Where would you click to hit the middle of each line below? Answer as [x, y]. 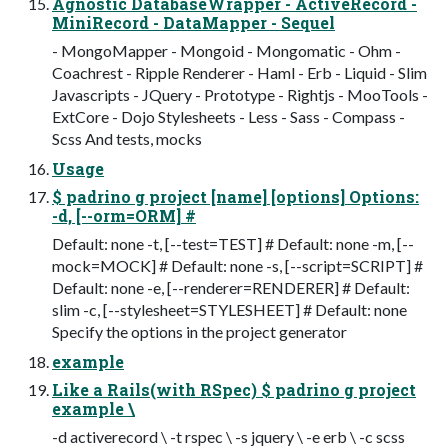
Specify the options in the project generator [199, 331]
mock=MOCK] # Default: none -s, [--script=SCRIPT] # [237, 265]
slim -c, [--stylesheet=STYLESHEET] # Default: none [229, 309]
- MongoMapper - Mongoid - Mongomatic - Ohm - [226, 50]
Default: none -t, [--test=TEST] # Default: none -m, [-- [233, 243]
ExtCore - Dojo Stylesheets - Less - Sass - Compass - [228, 116]
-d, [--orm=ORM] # [124, 215]
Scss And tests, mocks [127, 138]
